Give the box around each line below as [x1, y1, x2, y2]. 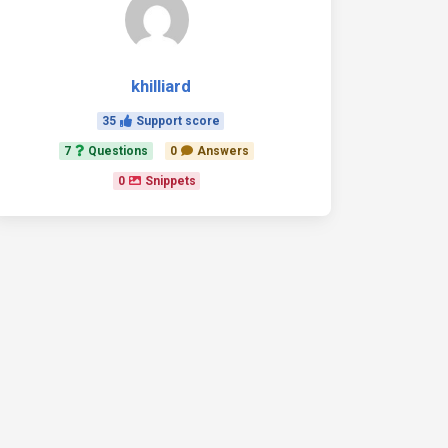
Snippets [144, 174, 196, 188]
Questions [88, 144, 149, 158]
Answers [196, 144, 249, 158]
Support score [135, 114, 220, 128]
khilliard [130, 76, 191, 96]
